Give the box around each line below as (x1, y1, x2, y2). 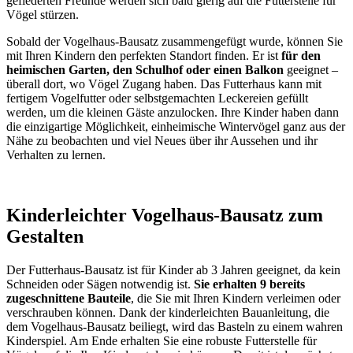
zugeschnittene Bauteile (6, 291, 131, 305)
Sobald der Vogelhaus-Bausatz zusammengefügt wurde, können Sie (6, 35, 343, 49)
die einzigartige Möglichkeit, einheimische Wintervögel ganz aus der (6, 120, 345, 134)
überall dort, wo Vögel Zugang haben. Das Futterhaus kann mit (6, 77, 321, 91)
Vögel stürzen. (6, 8, 79, 22)
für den (281, 49, 321, 63)
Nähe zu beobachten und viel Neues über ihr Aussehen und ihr (6, 134, 318, 148)
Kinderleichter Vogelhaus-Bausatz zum (6, 205, 323, 226)
